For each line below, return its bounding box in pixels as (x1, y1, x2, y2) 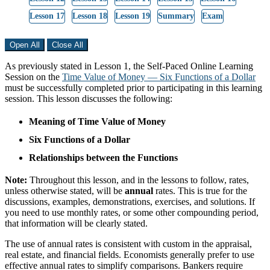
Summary (157, 11, 194, 20)
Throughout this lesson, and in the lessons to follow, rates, (27, 174, 249, 185)
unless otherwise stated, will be (5, 185, 125, 196)
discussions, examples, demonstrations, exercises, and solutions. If (5, 196, 255, 207)
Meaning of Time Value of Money (29, 116, 166, 127)
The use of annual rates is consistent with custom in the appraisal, (5, 238, 252, 249)
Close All (52, 40, 83, 49)
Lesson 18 (72, 11, 107, 20)
